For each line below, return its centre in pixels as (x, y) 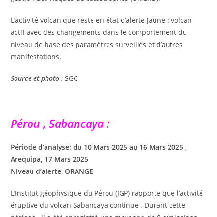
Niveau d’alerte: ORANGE (52, 171)
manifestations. (36, 56)
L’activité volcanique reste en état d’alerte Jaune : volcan (101, 20)
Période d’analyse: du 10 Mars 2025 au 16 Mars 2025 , (99, 147)
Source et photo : (37, 78)
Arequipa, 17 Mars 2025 (50, 159)
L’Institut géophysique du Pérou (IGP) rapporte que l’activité (107, 193)
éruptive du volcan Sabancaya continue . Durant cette (98, 205)
